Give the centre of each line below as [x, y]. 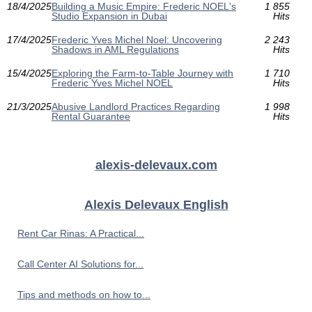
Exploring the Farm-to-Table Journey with [142, 73]
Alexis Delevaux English [156, 205]
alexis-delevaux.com [156, 165]
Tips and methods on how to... [84, 295]
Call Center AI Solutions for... [80, 264]
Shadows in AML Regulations [115, 50]
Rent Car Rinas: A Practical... [81, 234]
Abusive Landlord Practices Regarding [136, 107]
